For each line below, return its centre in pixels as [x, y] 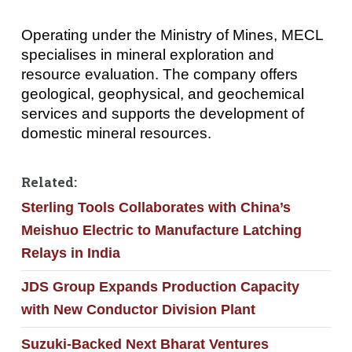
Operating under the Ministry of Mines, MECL [172, 35]
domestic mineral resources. [116, 133]
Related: [49, 183]
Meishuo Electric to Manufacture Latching [161, 231]
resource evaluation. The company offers [159, 74]
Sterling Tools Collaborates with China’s [156, 208]
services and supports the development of [162, 113]
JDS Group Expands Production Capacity [160, 287]
